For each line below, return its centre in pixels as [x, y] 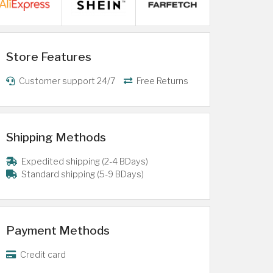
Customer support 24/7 [66, 81]
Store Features [49, 57]
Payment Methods [58, 230]
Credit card [42, 255]
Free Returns [161, 81]
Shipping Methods [56, 137]
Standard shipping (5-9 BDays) [82, 174]
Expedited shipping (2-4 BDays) [84, 161]
